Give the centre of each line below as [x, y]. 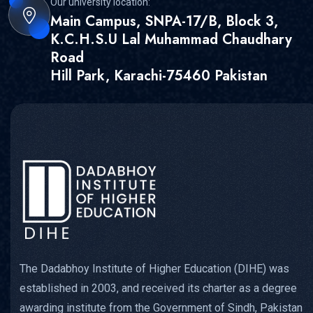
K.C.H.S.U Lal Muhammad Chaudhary [171, 40]
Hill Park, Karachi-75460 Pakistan [159, 76]
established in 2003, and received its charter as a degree [158, 288]
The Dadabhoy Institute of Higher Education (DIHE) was [154, 268]
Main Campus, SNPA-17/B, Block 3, [164, 22]
